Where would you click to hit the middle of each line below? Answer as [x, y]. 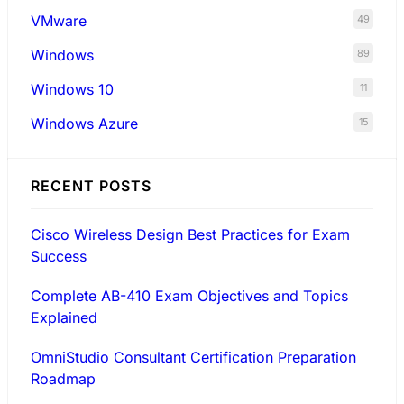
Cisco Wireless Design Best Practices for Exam [190, 235]
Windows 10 [72, 90]
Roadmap [63, 379]
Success [58, 257]
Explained [64, 318]
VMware [58, 21]
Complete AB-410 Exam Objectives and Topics [189, 296]
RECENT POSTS [91, 186]
